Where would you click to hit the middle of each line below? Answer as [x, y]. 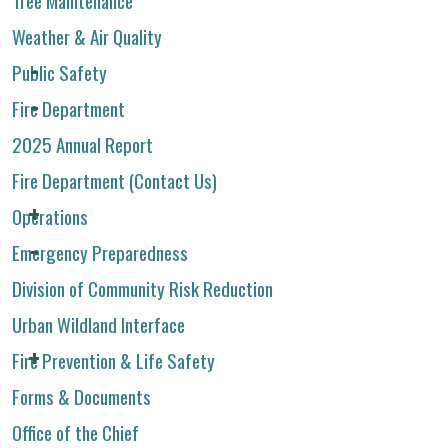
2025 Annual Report [82, 143]
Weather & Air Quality [87, 35]
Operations [50, 215]
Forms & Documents [81, 395]
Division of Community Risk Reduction [142, 287]
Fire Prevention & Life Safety [113, 359]
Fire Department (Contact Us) [114, 179]
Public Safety [59, 71]
